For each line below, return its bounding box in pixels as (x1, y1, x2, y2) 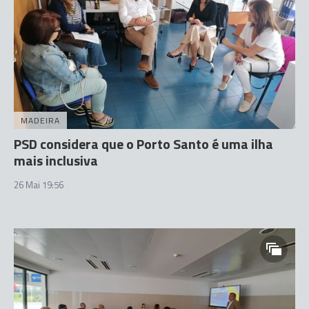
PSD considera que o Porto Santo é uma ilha (14, 132, 273, 154)
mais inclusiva (14, 149, 98, 171)
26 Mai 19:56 (14, 177, 63, 192)
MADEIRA (21, 113, 60, 127)
